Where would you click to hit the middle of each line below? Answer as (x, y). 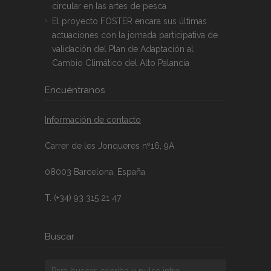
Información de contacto (93, 119)
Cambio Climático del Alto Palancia (121, 63)
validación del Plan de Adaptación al (123, 49)
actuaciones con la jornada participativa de (135, 35)
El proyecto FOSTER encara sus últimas (129, 21)
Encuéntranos (75, 90)
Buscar (60, 236)
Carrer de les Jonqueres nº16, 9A (109, 145)
